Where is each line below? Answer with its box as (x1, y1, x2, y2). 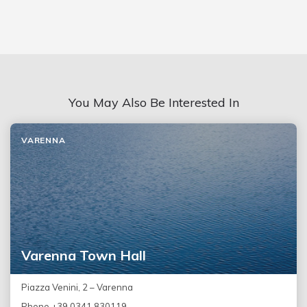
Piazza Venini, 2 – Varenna (21, 281, 133, 293)
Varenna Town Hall (21, 246, 146, 264)
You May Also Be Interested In (68, 94, 239, 110)
